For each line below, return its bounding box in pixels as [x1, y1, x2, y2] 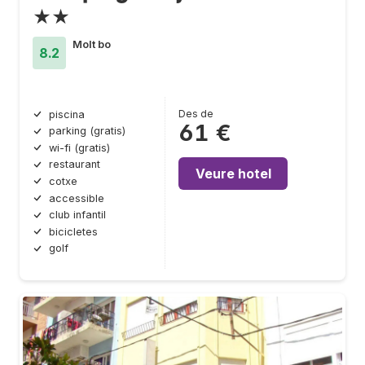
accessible [49, 191, 104, 204]
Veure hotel [195, 165, 271, 182]
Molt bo [73, 37, 111, 51]
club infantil [49, 209, 106, 222]
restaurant [49, 158, 100, 171]
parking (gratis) [49, 125, 125, 138]
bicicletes [49, 225, 98, 238]
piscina [49, 108, 85, 121]
